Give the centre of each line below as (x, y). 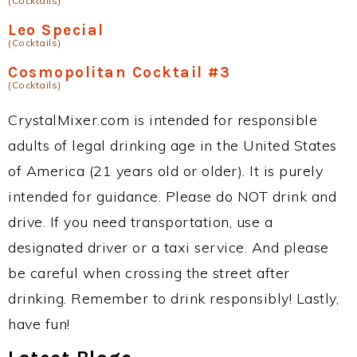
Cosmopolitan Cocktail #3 (119, 72)
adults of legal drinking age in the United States (173, 145)
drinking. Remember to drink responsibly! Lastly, (173, 298)
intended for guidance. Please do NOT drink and (172, 196)
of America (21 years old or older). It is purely (165, 171)
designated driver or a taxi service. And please (169, 247)
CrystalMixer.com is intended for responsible (163, 120)
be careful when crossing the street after (149, 273)
